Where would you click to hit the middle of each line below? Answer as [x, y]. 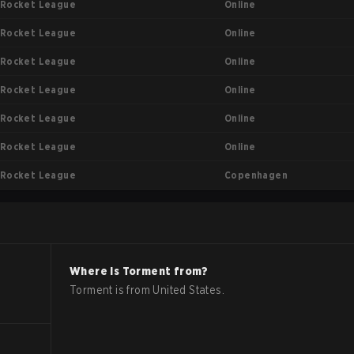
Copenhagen [256, 175]
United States [187, 290]
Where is [96, 271]
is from [133, 290]
